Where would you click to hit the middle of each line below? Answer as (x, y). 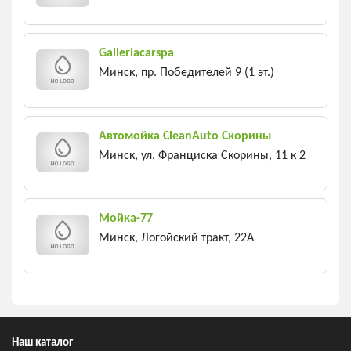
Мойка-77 (126, 219)
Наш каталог (42, 342)
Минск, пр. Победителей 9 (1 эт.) (186, 73)
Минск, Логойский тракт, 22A (176, 239)
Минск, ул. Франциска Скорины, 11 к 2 (202, 156)
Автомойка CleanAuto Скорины (185, 136)
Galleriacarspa (136, 54)
